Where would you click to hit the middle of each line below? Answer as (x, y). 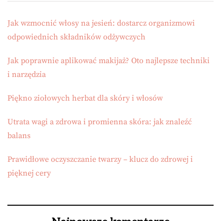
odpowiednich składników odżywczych (76, 37)
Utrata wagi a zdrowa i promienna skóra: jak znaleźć (100, 122)
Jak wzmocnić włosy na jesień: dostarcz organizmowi (101, 23)
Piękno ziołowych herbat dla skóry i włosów (85, 98)
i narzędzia (27, 75)
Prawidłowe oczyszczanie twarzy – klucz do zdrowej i (100, 160)
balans (19, 136)
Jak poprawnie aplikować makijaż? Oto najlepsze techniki (109, 61)
